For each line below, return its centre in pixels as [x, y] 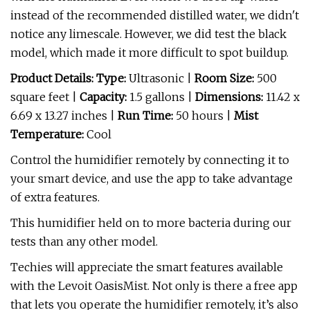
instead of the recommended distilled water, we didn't [155, 15]
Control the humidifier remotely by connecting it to [150, 160]
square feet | [45, 97]
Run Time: [147, 116]
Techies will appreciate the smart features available [147, 267]
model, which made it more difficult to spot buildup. [149, 53]
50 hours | [205, 116]
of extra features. [55, 197]
